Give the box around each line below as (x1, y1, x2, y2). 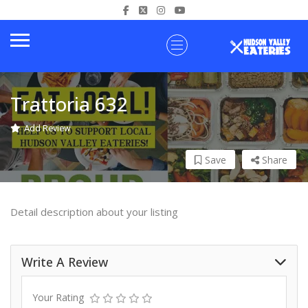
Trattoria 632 (10, 91, 128, 117)
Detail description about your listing (10, 205, 178, 219)
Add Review (24, 123, 71, 133)
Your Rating (32, 291, 84, 304)
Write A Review (21, 254, 108, 270)
